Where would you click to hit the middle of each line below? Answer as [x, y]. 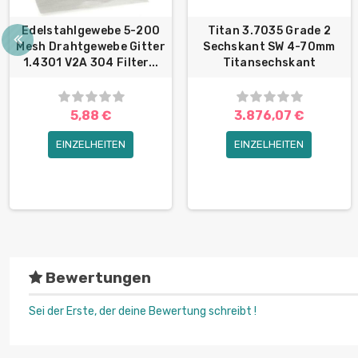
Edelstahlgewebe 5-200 [91, 31]
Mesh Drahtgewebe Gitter [91, 47]
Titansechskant [269, 63]
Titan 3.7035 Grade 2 [269, 31]
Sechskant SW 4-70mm [269, 47]
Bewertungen [97, 278]
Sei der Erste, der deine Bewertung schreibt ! [143, 312]
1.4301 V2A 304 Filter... [91, 63]
